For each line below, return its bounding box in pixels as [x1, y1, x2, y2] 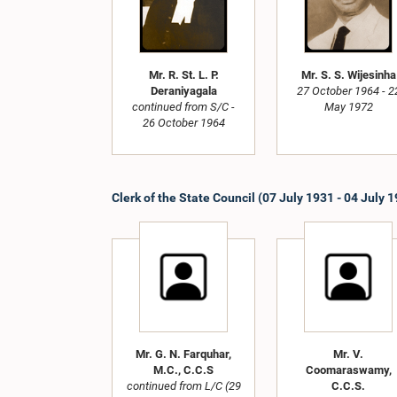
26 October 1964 [142, 116, 225, 130]
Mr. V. [333, 346, 363, 361]
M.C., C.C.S [153, 362, 214, 377]
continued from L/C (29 [126, 378, 241, 393]
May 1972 [323, 100, 373, 114]
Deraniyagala [150, 84, 217, 98]
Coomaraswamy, [305, 362, 392, 377]
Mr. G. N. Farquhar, [136, 346, 231, 361]
